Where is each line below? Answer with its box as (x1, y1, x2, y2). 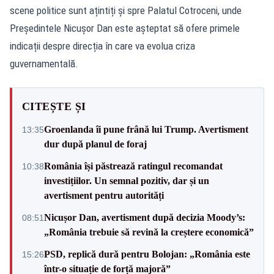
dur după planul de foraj (44, 138, 147, 149)
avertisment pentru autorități (44, 190, 164, 201)
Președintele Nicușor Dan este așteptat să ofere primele (10, 21, 240, 34)
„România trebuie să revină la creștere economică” (44, 226, 254, 237)
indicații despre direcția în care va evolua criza (10, 39, 195, 52)
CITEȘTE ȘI (22, 100, 86, 113)
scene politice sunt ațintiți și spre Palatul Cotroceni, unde (10, 4, 242, 17)
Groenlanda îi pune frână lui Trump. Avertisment (44, 124, 248, 135)
